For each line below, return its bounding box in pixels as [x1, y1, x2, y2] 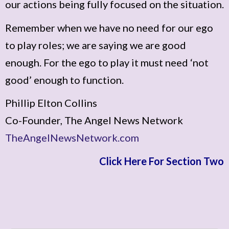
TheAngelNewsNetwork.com [5, 131, 139, 144]
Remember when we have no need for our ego [5, 21, 213, 34]
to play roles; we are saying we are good [5, 38, 186, 51]
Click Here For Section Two [99, 154, 224, 167]
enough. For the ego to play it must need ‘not [5, 56, 209, 68]
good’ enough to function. [5, 73, 124, 86]
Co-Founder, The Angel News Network [5, 114, 183, 127]
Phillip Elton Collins [5, 97, 97, 109]
